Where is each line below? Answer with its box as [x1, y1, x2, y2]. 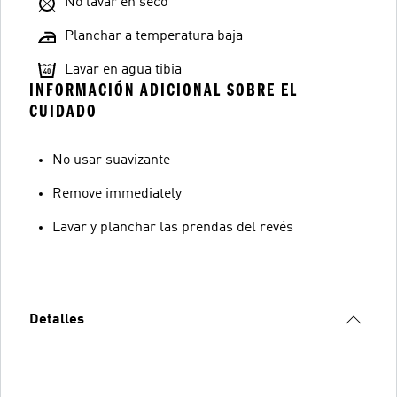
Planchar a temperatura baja [65, 28, 243, 43]
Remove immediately [52, 186, 182, 201]
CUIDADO [29, 100, 97, 121]
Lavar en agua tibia [65, 62, 182, 77]
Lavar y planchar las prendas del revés [52, 220, 293, 235]
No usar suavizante [52, 152, 170, 167]
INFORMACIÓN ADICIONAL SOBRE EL [29, 79, 298, 100]
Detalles [29, 312, 84, 327]
